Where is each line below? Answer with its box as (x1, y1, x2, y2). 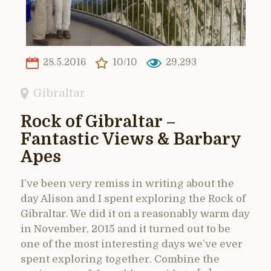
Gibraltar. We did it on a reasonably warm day (21, 207, 250, 220)
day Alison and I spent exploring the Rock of (21, 192, 246, 204)
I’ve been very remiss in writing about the (21, 177, 234, 189)
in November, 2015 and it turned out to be (21, 223, 230, 235)
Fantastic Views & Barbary (21, 129, 241, 149)
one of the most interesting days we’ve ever (21, 238, 243, 250)
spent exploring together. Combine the (21, 253, 220, 265)
